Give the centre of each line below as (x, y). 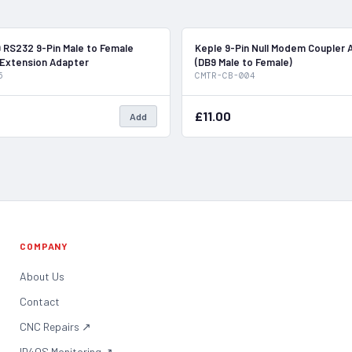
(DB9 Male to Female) (244, 62)
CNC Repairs (50, 326)
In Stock (140, 45)
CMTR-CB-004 (225, 75)
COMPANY (44, 246)
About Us (42, 276)
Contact (40, 301)
